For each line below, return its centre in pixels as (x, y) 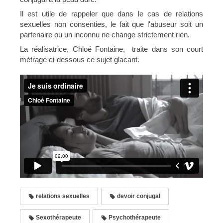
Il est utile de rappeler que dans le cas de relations (111, 14)
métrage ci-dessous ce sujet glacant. (80, 59)
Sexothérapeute (58, 217)
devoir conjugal (138, 196)
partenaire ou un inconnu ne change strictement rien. (105, 35)
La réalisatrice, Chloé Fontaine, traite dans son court (111, 49)
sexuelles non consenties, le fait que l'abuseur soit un (111, 24)
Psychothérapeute (134, 217)
